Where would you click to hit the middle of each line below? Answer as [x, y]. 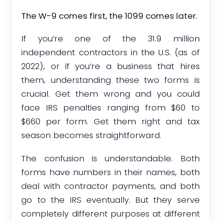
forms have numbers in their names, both [110, 172]
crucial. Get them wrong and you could [110, 94]
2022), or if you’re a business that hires [110, 66]
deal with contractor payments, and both [110, 186]
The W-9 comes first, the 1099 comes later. [110, 16]
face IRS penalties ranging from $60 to [110, 108]
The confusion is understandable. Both [110, 158]
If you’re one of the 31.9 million [110, 39]
